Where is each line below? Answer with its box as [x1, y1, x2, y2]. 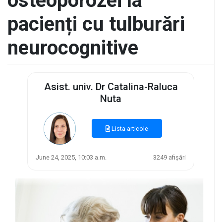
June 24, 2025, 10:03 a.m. [36, 153, 107, 161]
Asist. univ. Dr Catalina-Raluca [44, 80, 178, 93]
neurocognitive [7, 36, 138, 59]
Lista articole [110, 125, 149, 133]
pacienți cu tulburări [7, 12, 185, 36]
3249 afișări [153, 153, 186, 161]
